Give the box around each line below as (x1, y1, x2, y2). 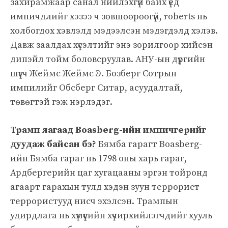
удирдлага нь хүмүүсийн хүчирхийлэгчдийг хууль (10, 209, 212, 221)
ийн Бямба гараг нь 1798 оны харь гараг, (10, 152, 187, 164)
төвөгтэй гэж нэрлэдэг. (10, 96, 112, 108)
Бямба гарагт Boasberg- (96, 138, 202, 150)
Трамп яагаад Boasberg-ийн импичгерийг (10, 124, 206, 136)
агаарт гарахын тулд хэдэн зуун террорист (10, 181, 199, 193)
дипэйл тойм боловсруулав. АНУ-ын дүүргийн (10, 53, 205, 65)
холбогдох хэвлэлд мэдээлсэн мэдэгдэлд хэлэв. (10, 24, 218, 37)
